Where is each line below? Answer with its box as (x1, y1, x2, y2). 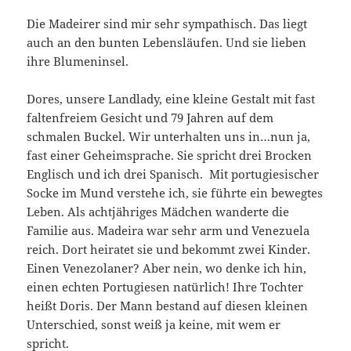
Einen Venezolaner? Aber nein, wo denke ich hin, (27, 259, 307, 276)
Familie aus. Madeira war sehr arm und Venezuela (27, 222, 310, 238)
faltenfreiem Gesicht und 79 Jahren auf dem (27, 109, 274, 125)
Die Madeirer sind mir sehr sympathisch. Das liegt (27, 15, 308, 31)
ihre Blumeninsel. (27, 52, 129, 69)
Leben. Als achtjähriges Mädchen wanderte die (27, 203, 290, 219)
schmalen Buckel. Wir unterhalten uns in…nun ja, (27, 128, 311, 144)
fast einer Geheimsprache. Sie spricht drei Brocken (27, 147, 313, 163)
